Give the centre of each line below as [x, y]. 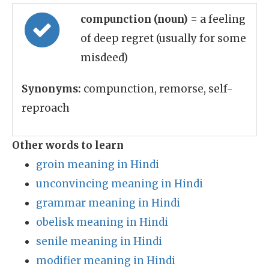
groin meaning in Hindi [98, 165]
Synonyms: [51, 89]
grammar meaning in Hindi [108, 203]
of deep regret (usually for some [163, 38]
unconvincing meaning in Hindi [119, 184]
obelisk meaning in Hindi [102, 222]
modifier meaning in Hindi [106, 261]
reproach [46, 108]
